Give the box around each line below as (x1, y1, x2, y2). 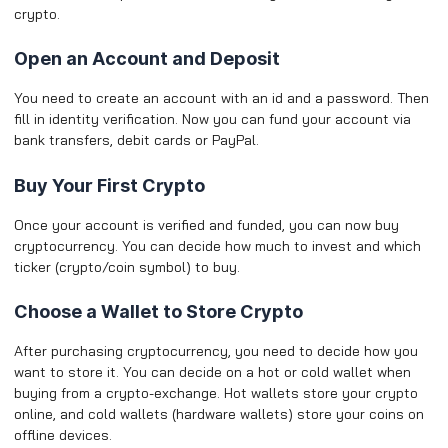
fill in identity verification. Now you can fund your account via (14, 110, 411, 129)
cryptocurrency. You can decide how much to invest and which (14, 236, 421, 255)
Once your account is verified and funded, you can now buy (14, 215, 399, 234)
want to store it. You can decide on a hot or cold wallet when (14, 363, 411, 382)
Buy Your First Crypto (14, 174, 205, 196)
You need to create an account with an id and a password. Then (14, 89, 429, 108)
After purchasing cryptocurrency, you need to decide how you (14, 342, 418, 361)
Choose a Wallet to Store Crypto (14, 301, 303, 323)
